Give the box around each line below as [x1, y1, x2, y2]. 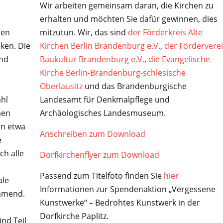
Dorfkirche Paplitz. [39, 210, 109, 222]
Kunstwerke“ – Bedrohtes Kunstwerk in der [39, 197, 200, 208]
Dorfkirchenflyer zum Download [39, 149, 159, 160]
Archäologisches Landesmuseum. [39, 107, 166, 118]
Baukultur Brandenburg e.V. [39, 53, 144, 65]
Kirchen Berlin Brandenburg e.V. [39, 40, 160, 51]
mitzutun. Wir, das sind [39, 26, 128, 38]
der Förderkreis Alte [127, 26, 203, 38]
